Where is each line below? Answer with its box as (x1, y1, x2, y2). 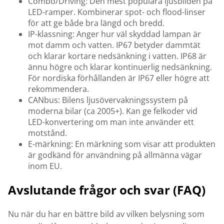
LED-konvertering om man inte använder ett (28, 116, 194, 128)
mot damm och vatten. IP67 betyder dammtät (28, 39, 200, 51)
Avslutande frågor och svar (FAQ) (8, 181, 205, 198)
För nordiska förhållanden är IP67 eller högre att (28, 72, 209, 84)
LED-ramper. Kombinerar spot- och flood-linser (28, 6, 205, 18)
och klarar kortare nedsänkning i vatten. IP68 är (28, 50, 206, 62)
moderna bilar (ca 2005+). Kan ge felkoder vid (28, 105, 197, 117)
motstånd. (28, 127, 67, 139)
